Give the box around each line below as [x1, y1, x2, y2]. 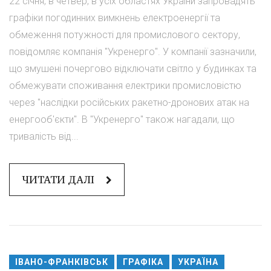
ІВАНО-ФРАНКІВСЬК [15, 257, 108, 267]
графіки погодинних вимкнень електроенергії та [9, 12, 220, 24]
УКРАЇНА [178, 257, 218, 267]
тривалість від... [9, 131, 79, 143]
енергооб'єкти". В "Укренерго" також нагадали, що [9, 114, 235, 126]
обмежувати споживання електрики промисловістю [9, 80, 241, 92]
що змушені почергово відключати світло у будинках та [9, 63, 256, 75]
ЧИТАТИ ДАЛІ [22, 173, 97, 187]
